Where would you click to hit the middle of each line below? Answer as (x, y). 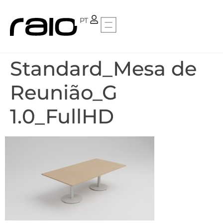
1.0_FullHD (62, 116)
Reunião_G (64, 92)
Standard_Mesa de (103, 68)
